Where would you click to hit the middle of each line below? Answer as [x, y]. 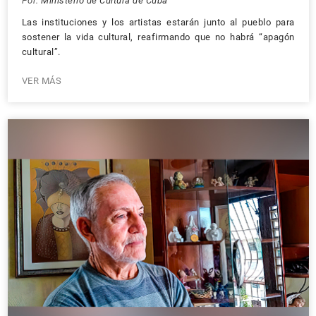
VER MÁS [41, 81]
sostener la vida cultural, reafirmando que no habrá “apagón [158, 37]
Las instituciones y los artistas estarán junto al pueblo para [158, 22]
